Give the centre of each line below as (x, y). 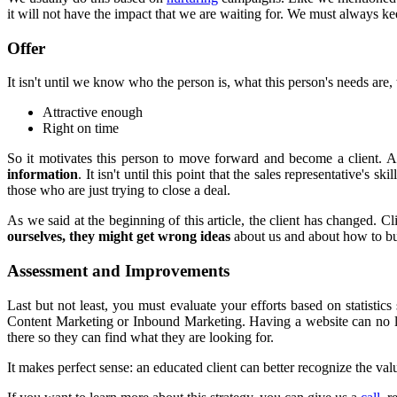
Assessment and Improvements (118, 271)
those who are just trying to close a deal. (119, 191)
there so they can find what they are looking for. (140, 337)
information (43, 175)
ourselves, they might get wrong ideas (119, 237)
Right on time (81, 128)
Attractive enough (93, 113)
